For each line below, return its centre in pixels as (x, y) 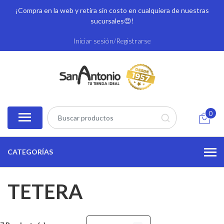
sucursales (107, 21)
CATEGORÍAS (30, 152)
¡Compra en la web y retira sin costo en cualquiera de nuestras (112, 10)
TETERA (45, 192)
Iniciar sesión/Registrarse (112, 41)
